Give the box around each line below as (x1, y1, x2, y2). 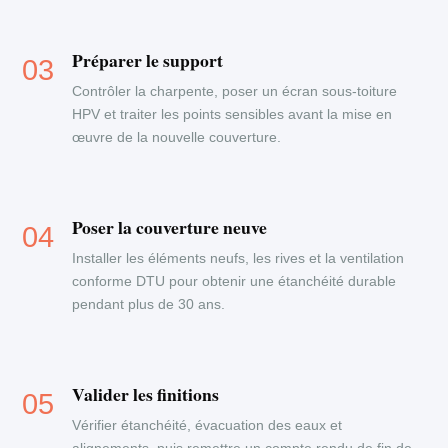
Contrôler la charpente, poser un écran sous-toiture (72, 83, 398, 99)
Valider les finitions (72, 381, 220, 407)
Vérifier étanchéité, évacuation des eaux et (72, 417, 343, 433)
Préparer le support (72, 47, 224, 73)
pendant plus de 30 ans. (72, 296, 226, 312)
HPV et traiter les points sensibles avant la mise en (72, 106, 393, 122)
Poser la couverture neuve (72, 214, 268, 240)
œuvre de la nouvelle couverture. (72, 129, 282, 145)
